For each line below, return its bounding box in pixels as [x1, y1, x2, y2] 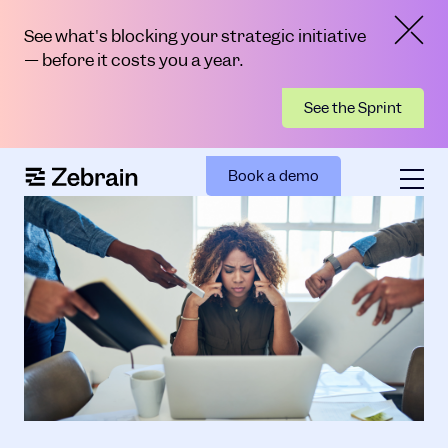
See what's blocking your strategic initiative [24, 25, 366, 47]
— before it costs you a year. [24, 49, 243, 71]
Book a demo [228, 166, 319, 186]
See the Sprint [304, 98, 402, 118]
